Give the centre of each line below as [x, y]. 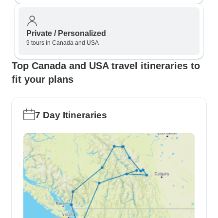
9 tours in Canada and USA [63, 43]
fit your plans [43, 79]
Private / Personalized [66, 33]
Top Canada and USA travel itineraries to [106, 66]
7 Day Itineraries [71, 115]
